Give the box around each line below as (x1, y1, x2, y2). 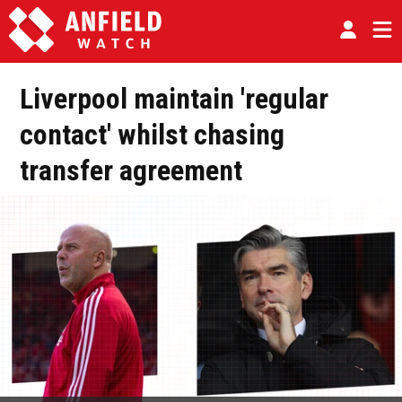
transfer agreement (20, 153, 242, 188)
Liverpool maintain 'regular (20, 82, 328, 116)
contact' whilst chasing (20, 118, 284, 152)
